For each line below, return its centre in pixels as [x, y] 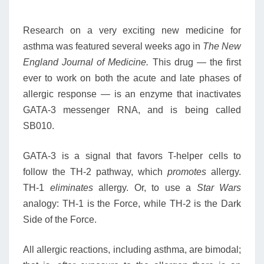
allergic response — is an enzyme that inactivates [132, 94]
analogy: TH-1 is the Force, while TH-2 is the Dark [132, 204]
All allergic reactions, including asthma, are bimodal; [132, 250]
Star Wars [219, 188]
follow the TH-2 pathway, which [95, 172]
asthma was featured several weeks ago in [113, 46]
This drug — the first [195, 62]
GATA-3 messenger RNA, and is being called [132, 110]
